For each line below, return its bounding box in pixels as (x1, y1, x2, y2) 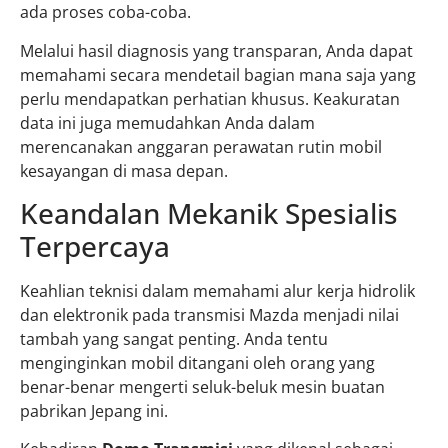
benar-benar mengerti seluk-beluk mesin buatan (20, 375, 385, 398)
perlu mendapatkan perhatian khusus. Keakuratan (20, 87, 400, 110)
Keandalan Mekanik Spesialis (20, 193, 398, 232)
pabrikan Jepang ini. (20, 399, 168, 422)
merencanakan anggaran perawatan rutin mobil (20, 135, 382, 158)
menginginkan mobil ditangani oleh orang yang (20, 351, 375, 374)
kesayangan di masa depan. (20, 159, 228, 182)
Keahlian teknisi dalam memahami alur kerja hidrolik (20, 279, 415, 302)
